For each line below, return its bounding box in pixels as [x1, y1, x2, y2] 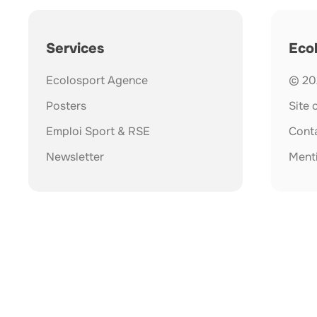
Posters [46, 98, 86, 113]
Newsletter [46, 149, 104, 164]
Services [46, 39, 104, 57]
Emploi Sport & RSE [46, 123, 150, 139]
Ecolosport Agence [46, 72, 148, 88]
